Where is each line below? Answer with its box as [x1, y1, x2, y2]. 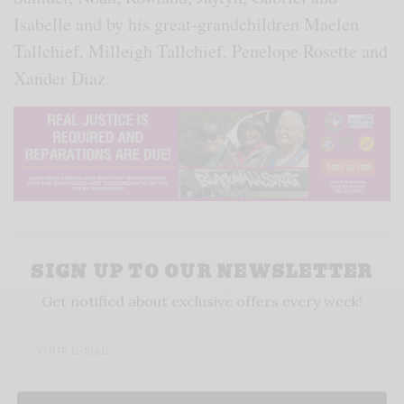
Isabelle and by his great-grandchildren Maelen [14, 12, 360, 37]
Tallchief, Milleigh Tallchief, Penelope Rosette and [14, 39, 389, 64]
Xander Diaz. [14, 66, 111, 91]
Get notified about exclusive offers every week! [41, 291, 363, 310]
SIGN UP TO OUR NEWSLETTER [31, 258, 373, 285]
